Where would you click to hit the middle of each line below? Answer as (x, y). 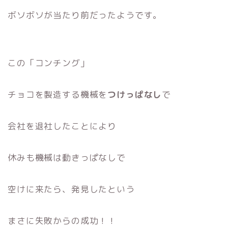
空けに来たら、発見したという (71, 189)
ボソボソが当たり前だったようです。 (85, 15)
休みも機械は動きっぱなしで (67, 158)
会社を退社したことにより (62, 126)
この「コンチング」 (49, 63)
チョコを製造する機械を (58, 95)
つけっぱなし (135, 95)
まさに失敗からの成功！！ (62, 221)
